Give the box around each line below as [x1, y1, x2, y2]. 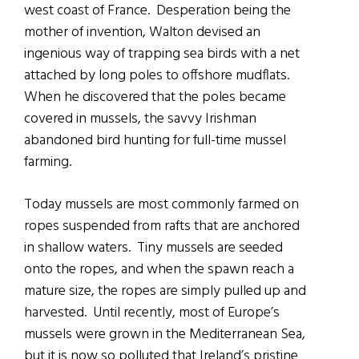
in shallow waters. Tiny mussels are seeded [24, 236, 283, 260]
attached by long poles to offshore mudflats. [24, 64, 292, 88]
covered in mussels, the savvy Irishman [24, 107, 256, 131]
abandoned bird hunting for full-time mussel [24, 129, 286, 153]
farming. [24, 151, 71, 175]
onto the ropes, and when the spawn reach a [24, 258, 294, 282]
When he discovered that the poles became [24, 86, 286, 110]
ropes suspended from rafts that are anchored [24, 215, 300, 239]
